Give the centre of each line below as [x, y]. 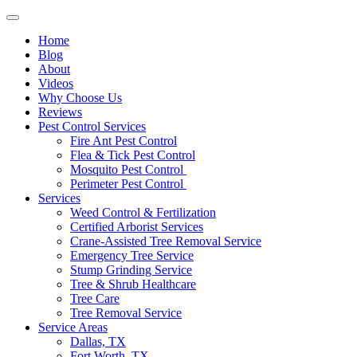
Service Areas [73, 327]
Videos [56, 83]
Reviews [60, 112]
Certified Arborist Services [137, 227]
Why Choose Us [80, 98]
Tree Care [95, 298]
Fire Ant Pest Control [124, 141]
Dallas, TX [98, 341]
